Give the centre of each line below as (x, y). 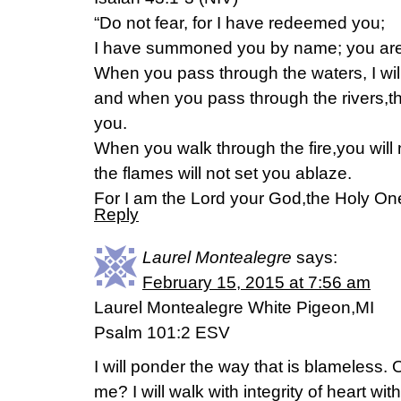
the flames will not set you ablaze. (223, 173)
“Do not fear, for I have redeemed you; (239, 23)
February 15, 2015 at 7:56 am (256, 282)
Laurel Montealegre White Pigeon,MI (234, 307)
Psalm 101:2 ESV (162, 333)
